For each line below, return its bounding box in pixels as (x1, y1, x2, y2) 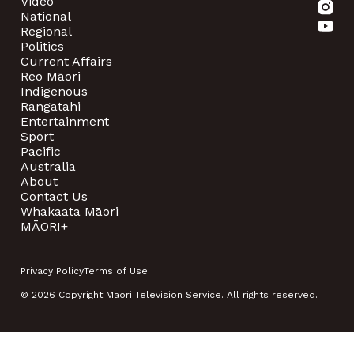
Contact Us (21, 188, 88, 204)
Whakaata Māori (21, 203, 119, 219)
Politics (21, 38, 64, 54)
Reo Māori (21, 68, 81, 84)
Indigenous (21, 83, 88, 99)
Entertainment (21, 113, 109, 129)
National (21, 8, 71, 24)
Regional (21, 23, 72, 39)
